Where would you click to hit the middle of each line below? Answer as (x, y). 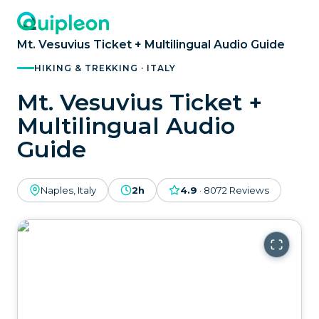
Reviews (249, 190)
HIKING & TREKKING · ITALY (105, 68)
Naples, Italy (68, 190)
